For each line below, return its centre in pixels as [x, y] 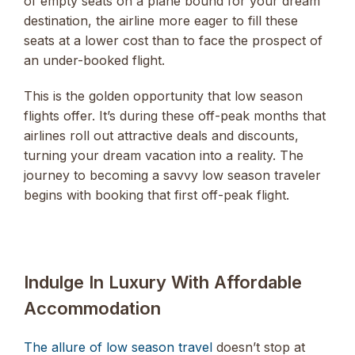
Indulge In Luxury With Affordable [163, 282]
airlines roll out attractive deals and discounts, [161, 135]
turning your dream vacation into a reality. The [164, 155]
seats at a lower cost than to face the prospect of [173, 41]
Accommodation [92, 308]
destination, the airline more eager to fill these [161, 21]
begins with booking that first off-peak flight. [157, 195]
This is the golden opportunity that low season [163, 95]
